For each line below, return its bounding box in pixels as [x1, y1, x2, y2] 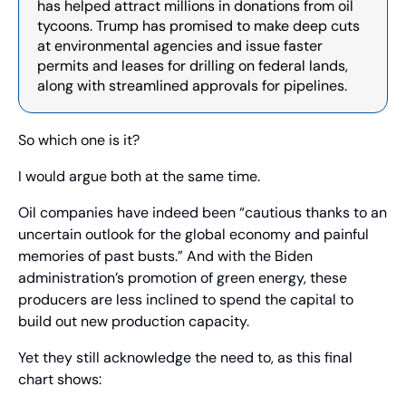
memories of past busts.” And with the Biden [18, 246, 313, 266]
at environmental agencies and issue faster [37, 36, 323, 56]
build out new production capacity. [18, 312, 249, 332]
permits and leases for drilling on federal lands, [37, 56, 348, 76]
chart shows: [18, 370, 101, 390]
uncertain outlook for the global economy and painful [18, 225, 369, 245]
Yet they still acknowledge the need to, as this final [18, 348, 353, 368]
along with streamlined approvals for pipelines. [37, 76, 347, 96]
